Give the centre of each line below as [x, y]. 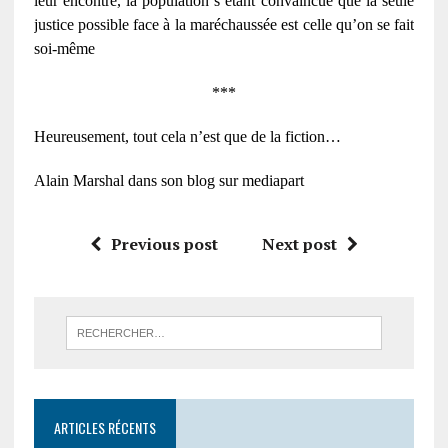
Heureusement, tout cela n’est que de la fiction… [187, 136]
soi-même [64, 48]
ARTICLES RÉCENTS [104, 427]
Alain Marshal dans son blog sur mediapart [168, 180]
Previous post [164, 243]
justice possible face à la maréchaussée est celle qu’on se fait [224, 24]
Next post [299, 243]
